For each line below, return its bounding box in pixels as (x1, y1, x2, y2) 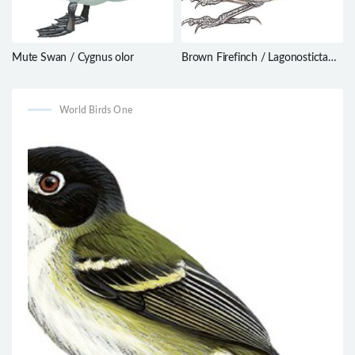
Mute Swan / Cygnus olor (12, 52, 134, 63)
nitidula (181, 66, 216, 78)
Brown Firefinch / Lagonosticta (181, 52, 328, 63)
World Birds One (59, 105, 132, 115)
